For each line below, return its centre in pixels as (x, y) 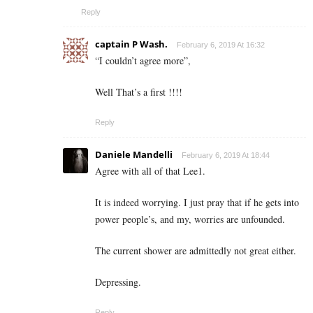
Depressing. (118, 282)
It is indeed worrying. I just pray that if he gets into (197, 203)
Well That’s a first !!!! (139, 92)
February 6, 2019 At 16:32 (221, 45)
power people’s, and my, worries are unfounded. (190, 219)
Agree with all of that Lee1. (150, 171)
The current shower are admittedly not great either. (196, 251)
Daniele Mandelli (134, 155)
